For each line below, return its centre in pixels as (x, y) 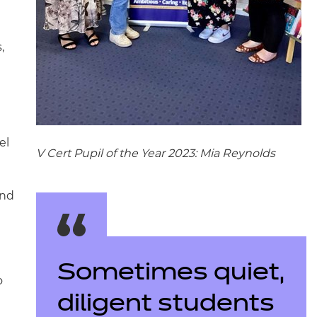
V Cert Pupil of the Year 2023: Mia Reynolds (155, 153)
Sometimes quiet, (171, 273)
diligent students (166, 304)
